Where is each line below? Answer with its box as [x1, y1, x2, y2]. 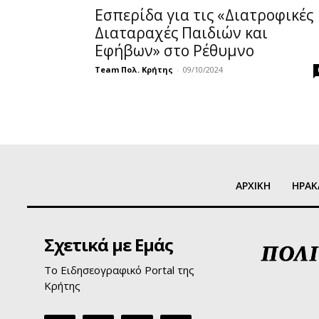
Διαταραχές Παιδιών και [95, 22, 268, 43]
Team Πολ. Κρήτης [95, 63, 173, 75]
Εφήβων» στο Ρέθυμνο [95, 40, 254, 61]
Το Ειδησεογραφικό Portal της [44, 263, 194, 278]
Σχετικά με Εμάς [44, 233, 173, 257]
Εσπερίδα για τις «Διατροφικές [95, 4, 313, 25]
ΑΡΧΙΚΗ [236, 179, 271, 193]
